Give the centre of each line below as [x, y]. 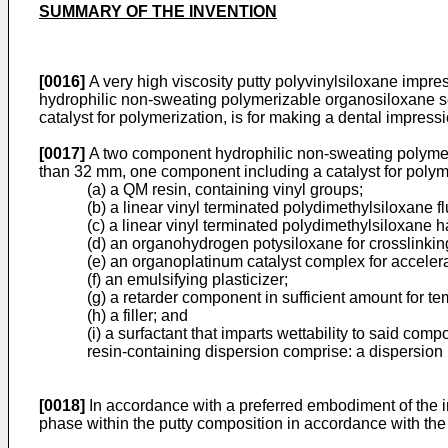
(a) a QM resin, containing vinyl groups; [225, 190]
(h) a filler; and [137, 316]
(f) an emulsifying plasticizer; [187, 280]
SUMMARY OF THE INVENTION [158, 12]
